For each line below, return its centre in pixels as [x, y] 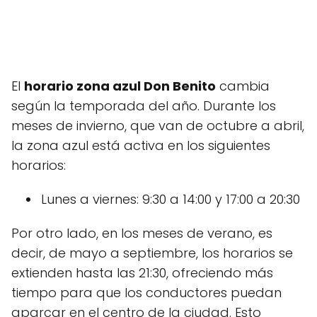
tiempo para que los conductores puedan [146, 293]
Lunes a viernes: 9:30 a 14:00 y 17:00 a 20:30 [171, 199]
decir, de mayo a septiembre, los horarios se [152, 253]
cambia [243, 86]
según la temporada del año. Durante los [144, 106]
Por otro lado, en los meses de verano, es [142, 233]
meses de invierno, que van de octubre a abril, [158, 126]
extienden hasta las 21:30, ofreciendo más [142, 273]
